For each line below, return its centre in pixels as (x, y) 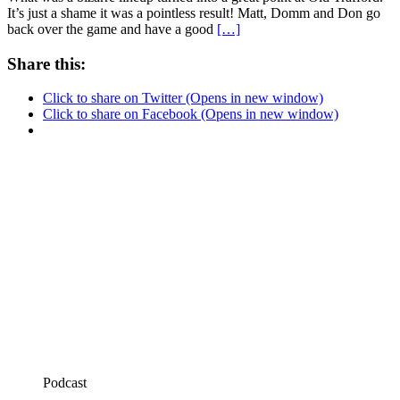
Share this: (46, 63)
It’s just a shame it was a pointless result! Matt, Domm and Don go (194, 13)
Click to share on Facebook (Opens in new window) (191, 114)
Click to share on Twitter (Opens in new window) (183, 98)
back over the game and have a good (112, 29)
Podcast (65, 383)
